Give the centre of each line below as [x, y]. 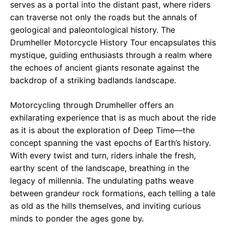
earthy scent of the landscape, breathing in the [100, 168]
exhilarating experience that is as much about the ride [113, 118]
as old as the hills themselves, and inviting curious [105, 206]
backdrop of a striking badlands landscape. [93, 80]
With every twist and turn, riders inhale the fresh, [103, 156]
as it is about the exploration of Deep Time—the [102, 130]
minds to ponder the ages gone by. [77, 219]
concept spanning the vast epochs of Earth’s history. [110, 143]
